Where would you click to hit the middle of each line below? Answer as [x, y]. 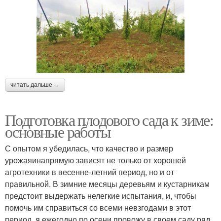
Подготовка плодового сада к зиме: [109, 119]
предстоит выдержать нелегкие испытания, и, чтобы [101, 195]
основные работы [58, 131]
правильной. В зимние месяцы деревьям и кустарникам [107, 184]
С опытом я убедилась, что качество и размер [89, 148]
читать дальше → [35, 85]
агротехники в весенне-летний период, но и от [90, 172]
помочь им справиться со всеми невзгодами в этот [98, 207]
